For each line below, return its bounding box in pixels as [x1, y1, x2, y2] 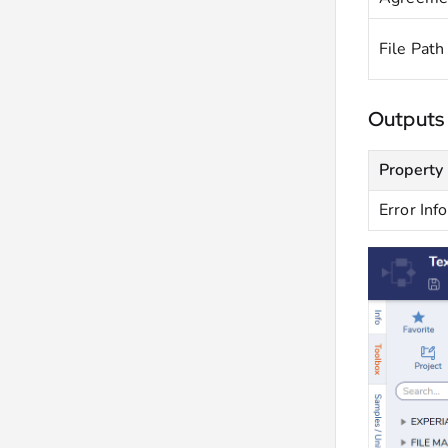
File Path [379, 38, 445, 60]
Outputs [368, 106, 445, 132]
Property [379, 159, 444, 181]
